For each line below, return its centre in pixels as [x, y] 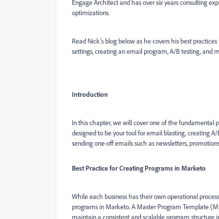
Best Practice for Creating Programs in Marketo [139, 168]
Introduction [90, 94]
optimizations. [91, 13]
